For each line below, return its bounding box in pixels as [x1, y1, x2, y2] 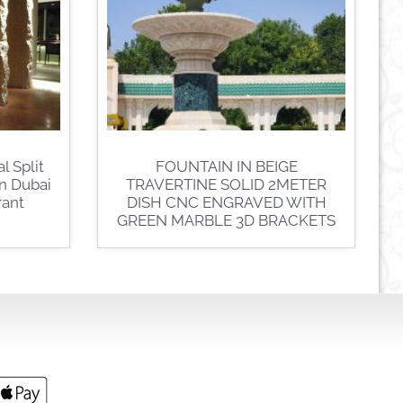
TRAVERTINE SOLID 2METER [126, 175, 327, 194]
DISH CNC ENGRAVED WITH [126, 193, 327, 212]
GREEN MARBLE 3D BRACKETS [117, 211, 336, 230]
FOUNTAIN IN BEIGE [155, 157, 298, 176]
